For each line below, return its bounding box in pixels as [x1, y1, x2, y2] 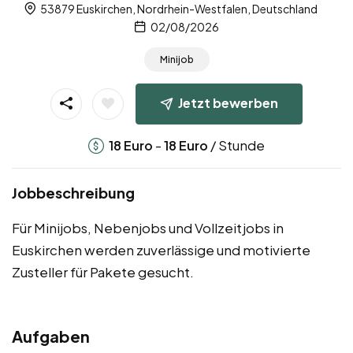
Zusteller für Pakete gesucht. [12, 262, 194, 281]
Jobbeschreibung [12, 183, 135, 202]
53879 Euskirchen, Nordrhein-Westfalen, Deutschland [39, 2, 318, 17]
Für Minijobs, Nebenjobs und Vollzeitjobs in [12, 218, 284, 236]
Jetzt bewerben [178, 94, 278, 111]
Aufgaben [12, 325, 90, 346]
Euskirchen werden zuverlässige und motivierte [12, 240, 310, 258]
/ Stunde [208, 136, 265, 154]
